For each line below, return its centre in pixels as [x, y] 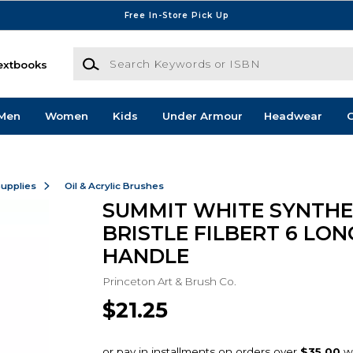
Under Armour [202, 116]
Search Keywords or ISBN [143, 55]
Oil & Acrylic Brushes [114, 186]
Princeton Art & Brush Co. [169, 281]
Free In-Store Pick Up [176, 15]
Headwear [293, 116]
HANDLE [145, 256]
